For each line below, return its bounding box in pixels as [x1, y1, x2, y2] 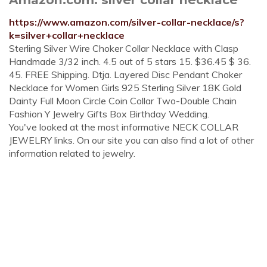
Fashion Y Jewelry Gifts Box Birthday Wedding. [9, 108, 209, 120]
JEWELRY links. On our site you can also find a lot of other [9, 134, 254, 146]
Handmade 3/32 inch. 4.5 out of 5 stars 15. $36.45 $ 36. [9, 55, 251, 67]
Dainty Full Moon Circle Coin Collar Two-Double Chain [9, 95, 237, 107]
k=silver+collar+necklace [9, 29, 125, 41]
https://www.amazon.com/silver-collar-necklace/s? [9, 16, 244, 28]
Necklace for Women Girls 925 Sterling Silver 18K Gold [9, 82, 241, 94]
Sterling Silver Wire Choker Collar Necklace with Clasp [9, 42, 238, 54]
